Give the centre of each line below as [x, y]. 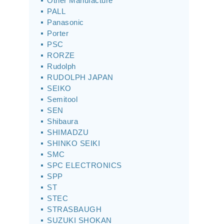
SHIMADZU [68, 132]
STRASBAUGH [74, 209]
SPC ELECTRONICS [84, 165]
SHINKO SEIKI [73, 143]
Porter [58, 33]
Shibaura [62, 121]
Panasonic [65, 22]
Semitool [62, 99]
